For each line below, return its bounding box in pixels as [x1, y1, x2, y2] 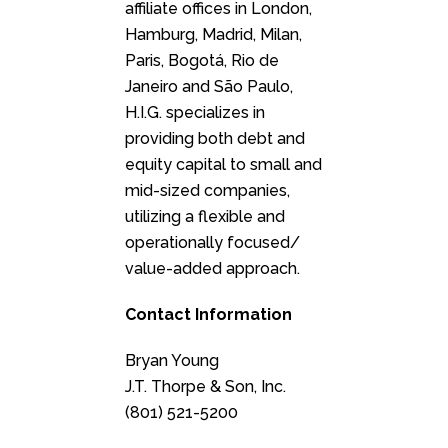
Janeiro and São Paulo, [125, 77, 293, 97]
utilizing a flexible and [125, 207, 285, 227]
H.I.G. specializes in [125, 103, 265, 123]
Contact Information [125, 305, 292, 325]
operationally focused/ [125, 233, 300, 253]
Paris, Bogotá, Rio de [125, 51, 279, 71]
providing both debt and [125, 129, 305, 149]
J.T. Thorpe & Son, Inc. [125, 377, 286, 397]
